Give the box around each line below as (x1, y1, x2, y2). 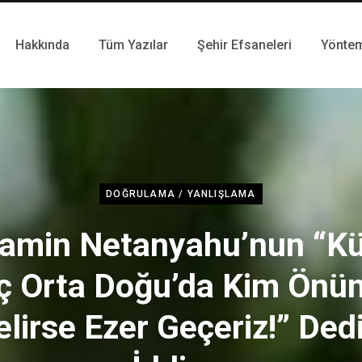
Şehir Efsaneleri (197, 37, 292, 53)
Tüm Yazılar (99, 37, 168, 53)
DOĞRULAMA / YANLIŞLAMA (106, 187, 256, 200)
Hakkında (15, 37, 69, 53)
